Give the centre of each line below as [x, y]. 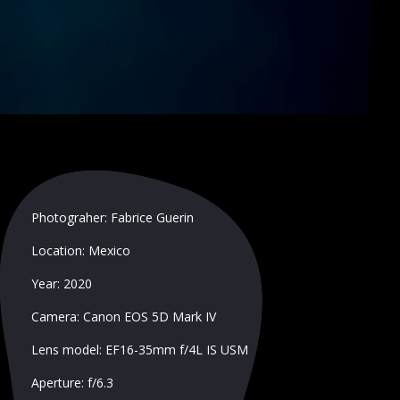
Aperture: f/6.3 [72, 382]
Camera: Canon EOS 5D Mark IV [123, 316]
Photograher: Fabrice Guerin [112, 217]
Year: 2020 [61, 283]
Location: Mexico [80, 250]
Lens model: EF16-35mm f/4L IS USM [139, 349]
